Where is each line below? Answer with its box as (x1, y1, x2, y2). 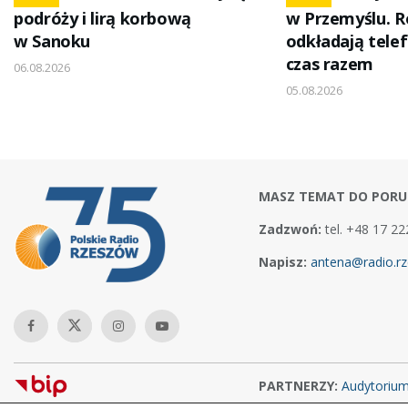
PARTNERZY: (258, 377, 342, 395)
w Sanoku (14, 30, 91, 53)
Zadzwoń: (258, 220, 321, 239)
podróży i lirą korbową (14, 7, 191, 30)
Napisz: (258, 253, 311, 271)
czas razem (285, 53, 374, 76)
